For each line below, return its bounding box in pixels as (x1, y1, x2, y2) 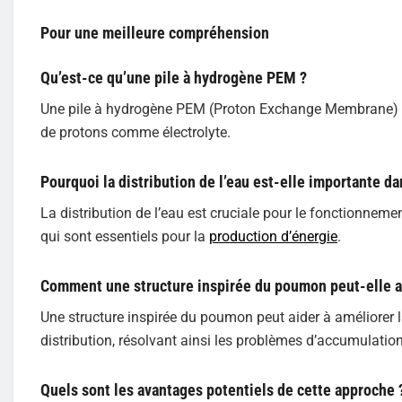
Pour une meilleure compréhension (40, 23, 269, 43)
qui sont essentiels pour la (40, 228, 209, 245)
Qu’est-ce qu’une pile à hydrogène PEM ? (40, 68, 307, 87)
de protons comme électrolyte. (40, 124, 231, 141)
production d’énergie (209, 228, 337, 245)
